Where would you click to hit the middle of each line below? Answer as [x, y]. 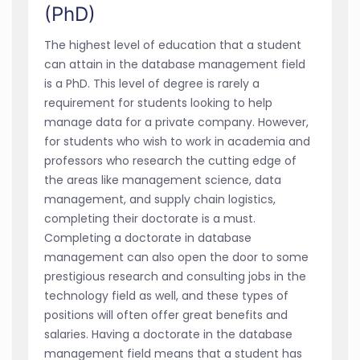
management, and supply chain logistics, [160, 200]
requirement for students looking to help [158, 103]
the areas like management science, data [163, 180]
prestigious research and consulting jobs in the [175, 277]
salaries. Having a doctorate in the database [168, 335]
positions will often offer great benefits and [166, 315]
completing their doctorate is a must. [150, 219]
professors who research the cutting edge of [170, 161]
